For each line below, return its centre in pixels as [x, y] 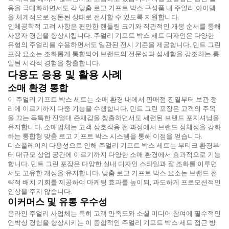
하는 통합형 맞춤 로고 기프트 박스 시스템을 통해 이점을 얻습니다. [105, 136]
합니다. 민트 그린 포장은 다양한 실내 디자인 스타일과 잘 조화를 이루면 [112, 163]
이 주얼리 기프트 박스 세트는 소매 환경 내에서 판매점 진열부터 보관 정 [112, 99]
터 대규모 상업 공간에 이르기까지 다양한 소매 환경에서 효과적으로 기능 [114, 154]
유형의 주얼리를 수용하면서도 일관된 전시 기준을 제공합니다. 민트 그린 [114, 44]
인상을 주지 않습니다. [40, 191]
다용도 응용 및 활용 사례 [65, 74]
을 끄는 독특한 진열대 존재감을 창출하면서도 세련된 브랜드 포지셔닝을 [113, 117]
